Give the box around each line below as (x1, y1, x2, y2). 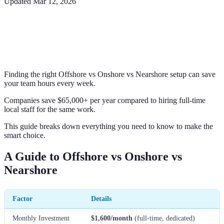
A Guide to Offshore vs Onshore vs (4, 149, 182, 163)
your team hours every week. (4, 78, 95, 87)
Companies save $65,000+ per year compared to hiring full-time (4, 95, 205, 104)
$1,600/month (91, 213, 132, 222)
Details (91, 194, 111, 202)
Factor (12, 194, 32, 202)
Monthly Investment (12, 213, 69, 222)
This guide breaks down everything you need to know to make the (4, 121, 213, 130)
